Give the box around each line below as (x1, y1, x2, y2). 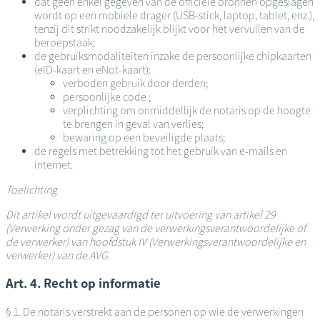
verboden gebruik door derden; (63, 76, 208, 90)
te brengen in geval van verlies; (63, 116, 204, 131)
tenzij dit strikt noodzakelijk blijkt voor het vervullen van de (34, 21, 305, 36)
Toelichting (6, 182, 57, 196)
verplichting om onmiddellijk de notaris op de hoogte (63, 103, 311, 117)
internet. (34, 157, 75, 171)
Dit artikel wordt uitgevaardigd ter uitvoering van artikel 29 (6, 207, 276, 221)
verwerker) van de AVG (6, 248, 108, 262)
